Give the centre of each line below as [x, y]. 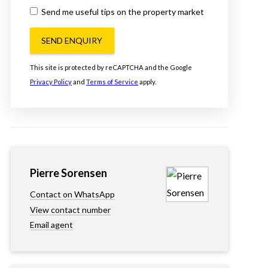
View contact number [70, 209]
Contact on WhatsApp [72, 194]
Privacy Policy [51, 81]
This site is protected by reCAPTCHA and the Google [111, 67]
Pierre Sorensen [68, 173]
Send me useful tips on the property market [122, 12]
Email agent [51, 225]
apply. [147, 81]
